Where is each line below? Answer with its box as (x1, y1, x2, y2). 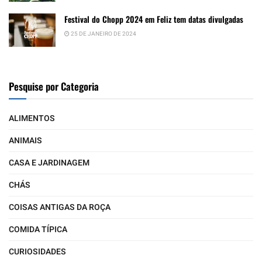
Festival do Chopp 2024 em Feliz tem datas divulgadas (64, 12, 243, 25)
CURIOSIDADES (9, 245, 66, 258)
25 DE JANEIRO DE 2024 (70, 29, 136, 38)
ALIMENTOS (9, 112, 55, 125)
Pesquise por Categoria (9, 78, 99, 94)
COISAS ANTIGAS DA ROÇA (9, 201, 111, 213)
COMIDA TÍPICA (9, 223, 67, 236)
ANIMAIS (9, 134, 42, 147)
